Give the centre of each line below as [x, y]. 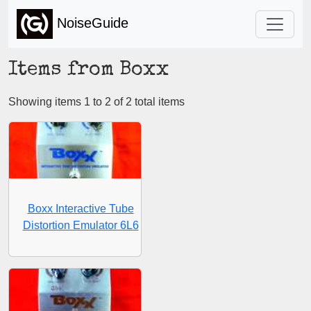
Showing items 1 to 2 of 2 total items [96, 102]
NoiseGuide [91, 23]
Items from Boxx [89, 70]
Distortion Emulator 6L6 [81, 225]
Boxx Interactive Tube [81, 208]
